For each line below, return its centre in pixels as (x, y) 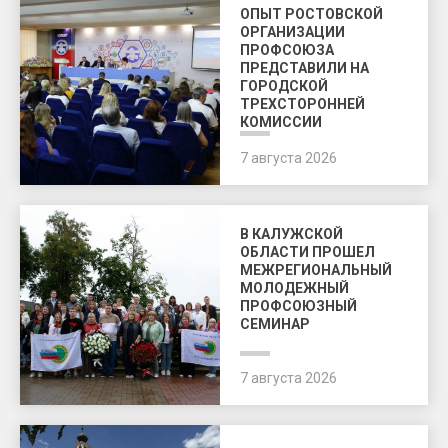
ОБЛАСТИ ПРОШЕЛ (307, 252)
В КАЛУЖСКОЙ (291, 234)
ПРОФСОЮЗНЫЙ (298, 306)
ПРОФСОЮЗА (287, 50)
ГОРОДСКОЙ (284, 86)
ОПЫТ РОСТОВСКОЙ (311, 14)
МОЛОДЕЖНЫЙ (294, 288)
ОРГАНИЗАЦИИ (292, 32)
